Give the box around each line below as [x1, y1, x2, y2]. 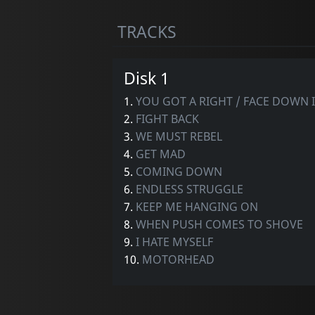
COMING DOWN [135, 163, 222, 179]
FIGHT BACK [135, 110, 199, 127]
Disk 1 [123, 66, 169, 89]
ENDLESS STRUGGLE [135, 181, 243, 197]
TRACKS [117, 20, 176, 43]
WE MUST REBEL [135, 128, 222, 144]
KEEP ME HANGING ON [135, 198, 258, 214]
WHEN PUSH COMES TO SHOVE [135, 216, 303, 232]
